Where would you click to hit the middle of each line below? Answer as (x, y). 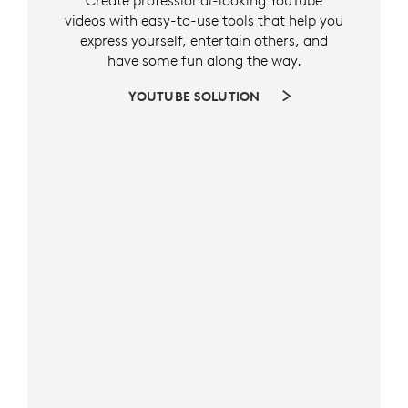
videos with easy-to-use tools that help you (204, 20)
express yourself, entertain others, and (204, 41)
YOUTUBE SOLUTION (194, 97)
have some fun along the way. (204, 61)
